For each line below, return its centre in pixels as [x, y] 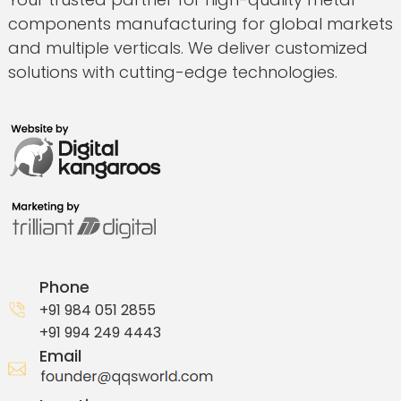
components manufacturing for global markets [200, 24]
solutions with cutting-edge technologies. [172, 72]
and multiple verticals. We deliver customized [188, 48]
